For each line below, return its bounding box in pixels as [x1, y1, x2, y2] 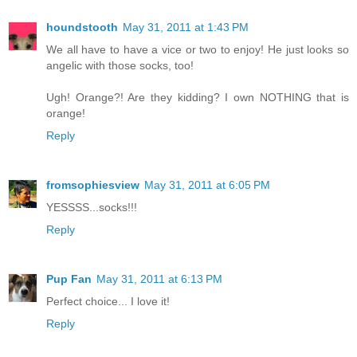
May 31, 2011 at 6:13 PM [96, 273, 222, 286]
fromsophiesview [46, 178, 139, 192]
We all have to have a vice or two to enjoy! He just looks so [46, 43, 349, 57]
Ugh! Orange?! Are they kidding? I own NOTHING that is [46, 91, 349, 104]
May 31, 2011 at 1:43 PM [123, 21, 249, 34]
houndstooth [46, 21, 118, 34]
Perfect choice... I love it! [46, 295, 170, 308]
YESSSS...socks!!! [46, 201, 137, 214]
